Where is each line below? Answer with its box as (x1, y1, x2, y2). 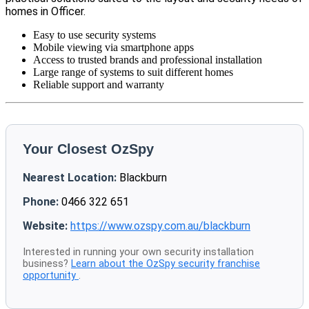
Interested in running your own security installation (23, 246, 254, 259)
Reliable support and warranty (33, 79, 164, 91)
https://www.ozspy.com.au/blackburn (70, 219, 250, 233)
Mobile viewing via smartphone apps (33, 41, 194, 54)
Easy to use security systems (33, 29, 156, 41)
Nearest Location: (23, 171, 117, 185)
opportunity (23, 270, 79, 282)
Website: (23, 219, 68, 233)
